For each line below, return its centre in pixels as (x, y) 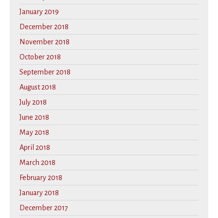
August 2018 (38, 87)
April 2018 (35, 147)
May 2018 (34, 132)
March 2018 (37, 162)
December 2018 (44, 27)
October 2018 (40, 57)
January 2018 (39, 192)
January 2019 (39, 11)
